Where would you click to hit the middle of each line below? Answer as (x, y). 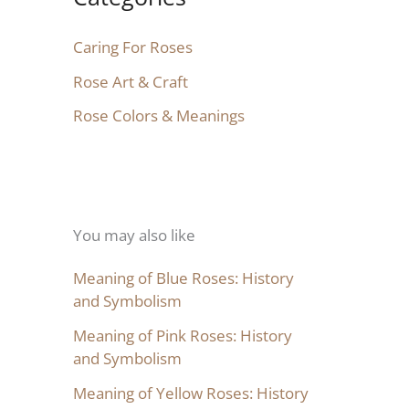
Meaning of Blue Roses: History (184, 278)
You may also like (134, 236)
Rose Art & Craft (131, 81)
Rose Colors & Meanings (159, 116)
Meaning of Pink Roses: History (183, 336)
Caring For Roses (133, 47)
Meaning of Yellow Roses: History (191, 393)
